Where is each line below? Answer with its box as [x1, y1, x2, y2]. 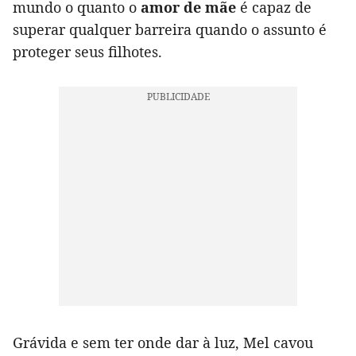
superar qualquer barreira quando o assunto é [13, 20, 327, 40]
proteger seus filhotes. [13, 42, 162, 62]
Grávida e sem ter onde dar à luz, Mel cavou [13, 333, 313, 353]
